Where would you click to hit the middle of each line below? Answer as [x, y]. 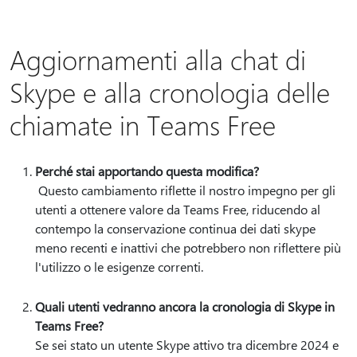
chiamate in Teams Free [143, 124]
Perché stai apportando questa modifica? [147, 171]
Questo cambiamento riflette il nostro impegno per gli [185, 190]
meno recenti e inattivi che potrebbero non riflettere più [188, 247]
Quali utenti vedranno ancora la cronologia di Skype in [185, 306]
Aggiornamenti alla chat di [158, 59]
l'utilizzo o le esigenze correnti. [122, 267]
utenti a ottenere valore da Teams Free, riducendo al [178, 209]
